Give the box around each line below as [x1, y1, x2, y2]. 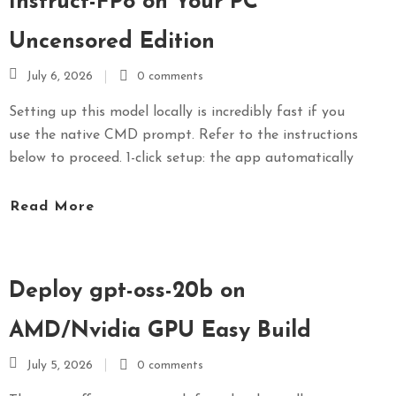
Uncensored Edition [9, 31, 215, 54]
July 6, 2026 [27, 70, 93, 84]
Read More [10, 199, 95, 214]
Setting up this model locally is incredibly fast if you [9, 105, 345, 120]
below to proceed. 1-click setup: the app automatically [9, 151, 354, 166]
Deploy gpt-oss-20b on [9, 279, 246, 302]
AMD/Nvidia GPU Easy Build [9, 319, 311, 342]
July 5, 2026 [27, 358, 93, 372]
